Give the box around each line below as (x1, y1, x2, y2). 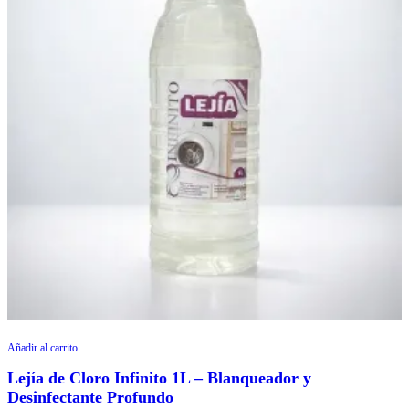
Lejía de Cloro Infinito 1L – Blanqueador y (7, 368, 311, 387)
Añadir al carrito (7, 341, 78, 354)
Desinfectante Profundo (7, 387, 173, 406)
